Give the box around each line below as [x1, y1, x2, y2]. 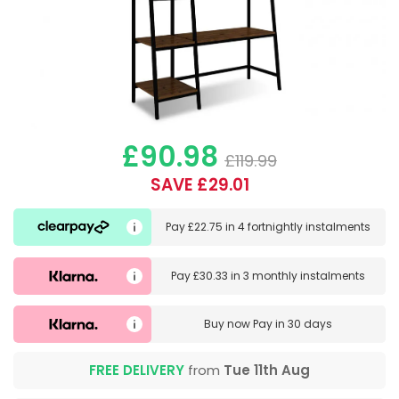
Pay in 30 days [253, 316, 333, 332]
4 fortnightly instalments [238, 219, 371, 235]
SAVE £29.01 [150, 173, 249, 198]
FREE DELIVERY [89, 361, 184, 380]
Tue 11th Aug [224, 361, 310, 380]
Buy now [204, 316, 254, 332]
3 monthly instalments [243, 267, 366, 283]
